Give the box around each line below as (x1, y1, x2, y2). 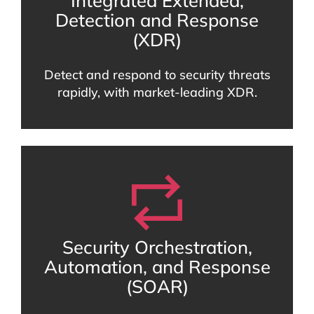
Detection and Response (55, 8, 259, 32)
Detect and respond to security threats (43, 67, 271, 83)
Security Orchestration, (62, 235, 252, 259)
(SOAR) (125, 275, 189, 298)
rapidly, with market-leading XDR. (57, 84, 257, 101)
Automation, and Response (43, 255, 271, 278)
